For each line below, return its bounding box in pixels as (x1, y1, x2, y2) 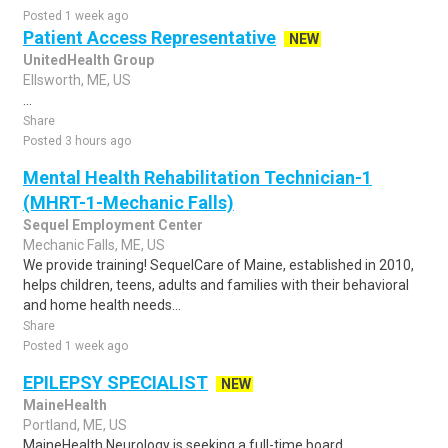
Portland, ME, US (23, 417, 127, 433)
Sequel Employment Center (23, 217, 203, 233)
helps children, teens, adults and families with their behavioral (23, 277, 409, 293)
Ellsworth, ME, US (23, 72, 131, 88)
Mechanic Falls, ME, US (23, 237, 165, 253)
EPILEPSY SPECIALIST (23, 372, 208, 393)
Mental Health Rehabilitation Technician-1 (23, 167, 372, 188)
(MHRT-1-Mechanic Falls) (23, 192, 234, 213)
